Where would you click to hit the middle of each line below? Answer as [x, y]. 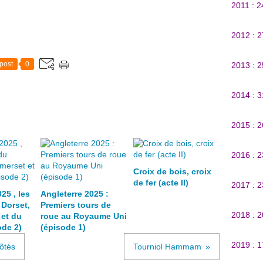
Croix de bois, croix [172, 171]
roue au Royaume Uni [84, 216]
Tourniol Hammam [167, 247]
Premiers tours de [76, 205]
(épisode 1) [63, 227]
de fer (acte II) [161, 183]
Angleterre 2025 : [75, 194]
